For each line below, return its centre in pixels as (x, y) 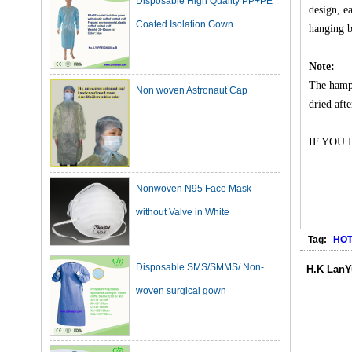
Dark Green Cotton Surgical (195, 330)
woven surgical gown (181, 264)
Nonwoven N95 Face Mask (194, 162)
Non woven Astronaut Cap (192, 64)
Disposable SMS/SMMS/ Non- (200, 241)
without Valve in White (183, 186)
